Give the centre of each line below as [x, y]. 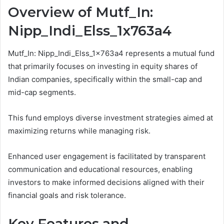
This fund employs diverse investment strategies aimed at [110, 117]
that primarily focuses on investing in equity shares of [103, 66]
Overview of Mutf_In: [80, 12]
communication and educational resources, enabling [100, 169]
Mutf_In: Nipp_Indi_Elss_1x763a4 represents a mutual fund [111, 53]
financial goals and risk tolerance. [67, 195]
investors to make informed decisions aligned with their [106, 182]
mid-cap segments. [42, 92]
